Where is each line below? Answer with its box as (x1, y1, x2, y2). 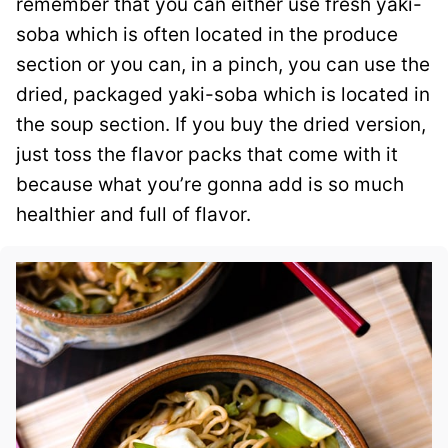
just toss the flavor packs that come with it (16, 142, 398, 166)
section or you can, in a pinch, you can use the (16, 52, 430, 76)
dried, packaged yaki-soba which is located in (16, 82, 430, 106)
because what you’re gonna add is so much (16, 172, 404, 196)
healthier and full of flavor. (16, 202, 251, 226)
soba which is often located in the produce (16, 22, 398, 46)
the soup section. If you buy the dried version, (16, 112, 426, 136)
